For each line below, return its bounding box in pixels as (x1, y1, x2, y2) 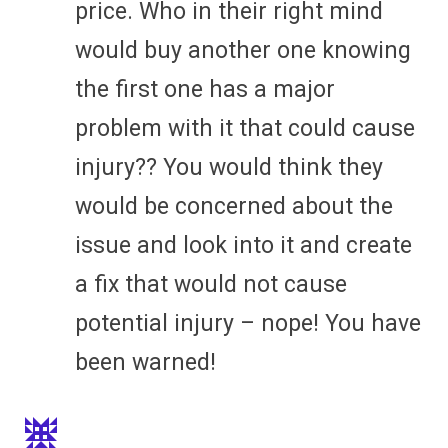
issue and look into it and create (75, 231, 412, 259)
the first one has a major (75, 75, 335, 103)
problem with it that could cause (75, 114, 415, 142)
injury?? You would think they (75, 153, 383, 181)
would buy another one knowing (75, 36, 411, 64)
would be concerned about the (75, 192, 393, 220)
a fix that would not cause (75, 270, 347, 298)
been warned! (75, 348, 216, 376)
